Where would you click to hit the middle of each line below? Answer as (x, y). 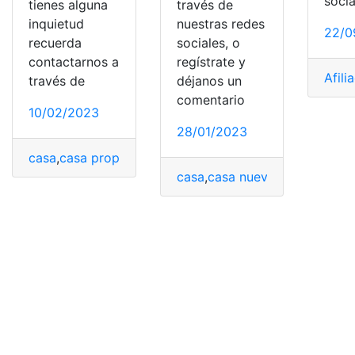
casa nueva (241, 177)
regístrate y (211, 62)
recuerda (55, 43)
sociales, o (208, 43)
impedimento (313, 158)
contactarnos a (74, 62)
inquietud (56, 24)
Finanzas (245, 158)
